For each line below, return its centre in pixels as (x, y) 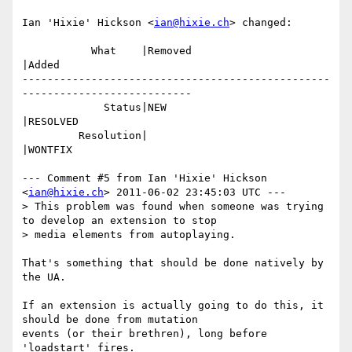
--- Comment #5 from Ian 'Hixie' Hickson (145, 178)
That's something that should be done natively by (173, 263)
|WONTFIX (47, 150)
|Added (41, 65)
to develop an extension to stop (119, 221)
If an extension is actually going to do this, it (173, 306)
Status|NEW (63, 108)
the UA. (44, 277)
